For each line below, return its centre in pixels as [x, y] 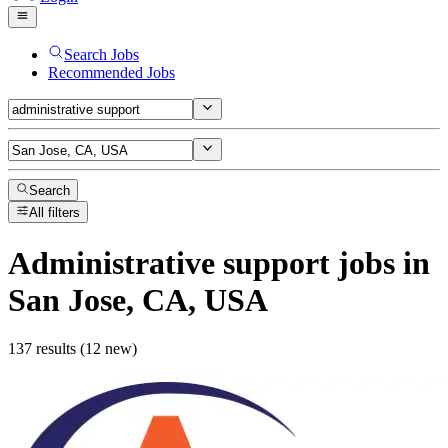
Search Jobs [101, 54]
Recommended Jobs [111, 72]
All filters [55, 213]
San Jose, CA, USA [138, 299]
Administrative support [169, 262]
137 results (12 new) [72, 349]
